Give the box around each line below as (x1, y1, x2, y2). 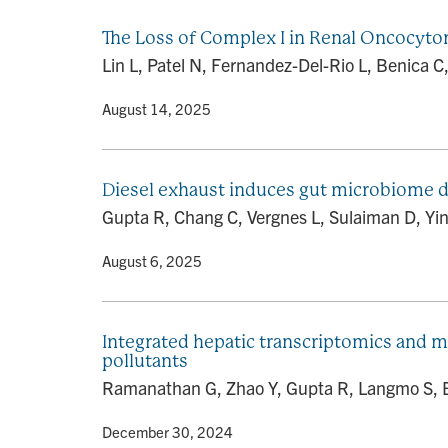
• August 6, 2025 (91, 251, 202, 270)
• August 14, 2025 (91, 99, 211, 118)
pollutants (102, 350, 188, 371)
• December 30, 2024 (91, 422, 233, 441)
